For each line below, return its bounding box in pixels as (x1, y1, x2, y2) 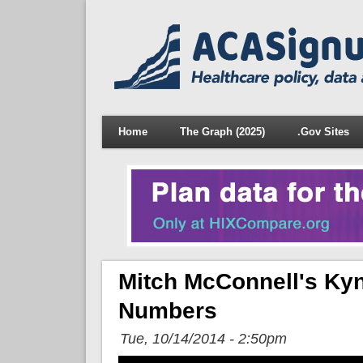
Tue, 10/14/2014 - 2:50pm (119, 330, 287, 347)
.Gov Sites (297, 126, 349, 138)
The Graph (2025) (179, 126, 265, 138)
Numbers (117, 297, 217, 323)
